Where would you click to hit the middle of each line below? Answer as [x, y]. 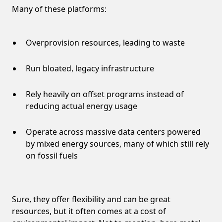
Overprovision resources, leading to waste [105, 42]
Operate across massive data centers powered [113, 132]
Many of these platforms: [59, 9]
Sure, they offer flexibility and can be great [91, 199]
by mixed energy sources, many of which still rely [117, 143]
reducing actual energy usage [82, 106]
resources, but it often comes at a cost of [89, 211]
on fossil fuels [52, 155]
